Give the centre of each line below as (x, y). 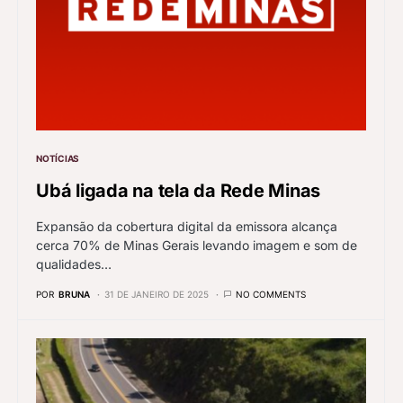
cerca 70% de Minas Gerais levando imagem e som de (197, 246)
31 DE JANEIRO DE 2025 (157, 295)
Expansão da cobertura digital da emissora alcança (187, 227)
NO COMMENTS (271, 295)
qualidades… (74, 264)
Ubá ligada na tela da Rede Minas (178, 191)
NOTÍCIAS (58, 159)
